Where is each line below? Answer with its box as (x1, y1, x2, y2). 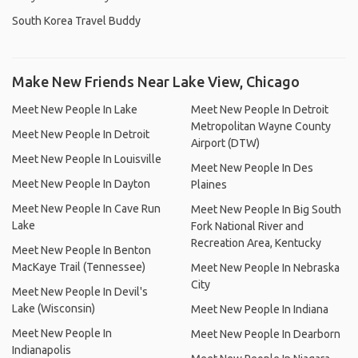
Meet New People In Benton (12, 244, 151, 257)
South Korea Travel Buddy (12, 14, 141, 27)
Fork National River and (191, 220, 304, 233)
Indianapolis (12, 344, 71, 356)
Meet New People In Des (191, 161, 313, 174)
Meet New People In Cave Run (12, 202, 161, 215)
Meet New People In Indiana (191, 303, 328, 316)
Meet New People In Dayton (12, 177, 150, 190)
